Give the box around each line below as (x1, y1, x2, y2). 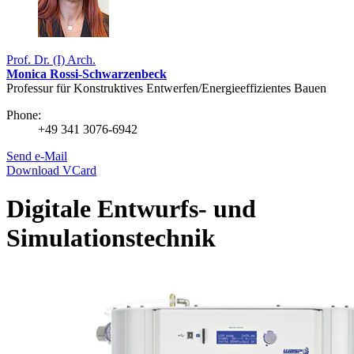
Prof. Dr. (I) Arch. (6, 52, 96, 66)
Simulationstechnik (6, 224, 216, 253)
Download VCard (6, 163, 96, 177)
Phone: (6, 107, 41, 122)
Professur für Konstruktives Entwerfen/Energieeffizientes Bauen (6, 81, 326, 95)
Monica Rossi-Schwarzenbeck (6, 66, 167, 81)
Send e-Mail (6, 149, 67, 163)
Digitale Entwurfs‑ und (6, 194, 256, 224)
